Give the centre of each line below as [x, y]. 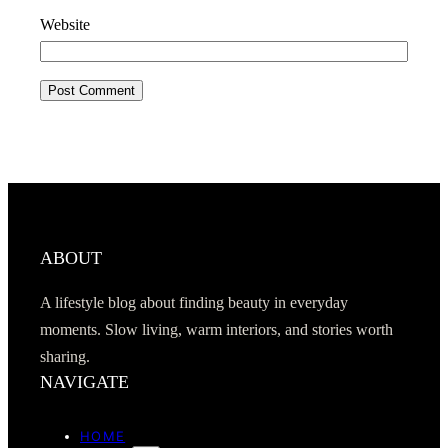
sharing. [65, 356]
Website [65, 25]
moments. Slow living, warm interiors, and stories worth [216, 329]
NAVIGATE [84, 381]
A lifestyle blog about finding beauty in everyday [194, 302]
